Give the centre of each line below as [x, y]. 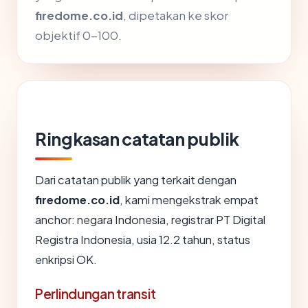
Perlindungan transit [96, 294]
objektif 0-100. [78, 36]
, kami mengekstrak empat [189, 200]
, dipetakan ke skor [176, 16]
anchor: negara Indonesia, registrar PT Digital [150, 220]
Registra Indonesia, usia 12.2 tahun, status [143, 240]
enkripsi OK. [66, 260]
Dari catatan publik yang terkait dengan [136, 180]
